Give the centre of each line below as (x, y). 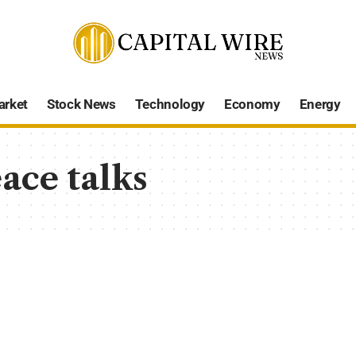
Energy (320, 104)
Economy (252, 104)
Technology (170, 104)
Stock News (81, 104)
